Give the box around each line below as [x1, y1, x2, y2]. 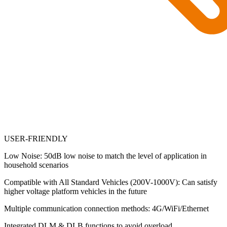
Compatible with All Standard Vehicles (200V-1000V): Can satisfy [4, 178, 217, 186]
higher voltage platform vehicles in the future [4, 187, 147, 196]
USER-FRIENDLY [4, 134, 76, 143]
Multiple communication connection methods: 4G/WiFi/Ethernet [4, 204, 209, 213]
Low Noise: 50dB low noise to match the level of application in [4, 152, 207, 160]
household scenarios [4, 161, 68, 169]
